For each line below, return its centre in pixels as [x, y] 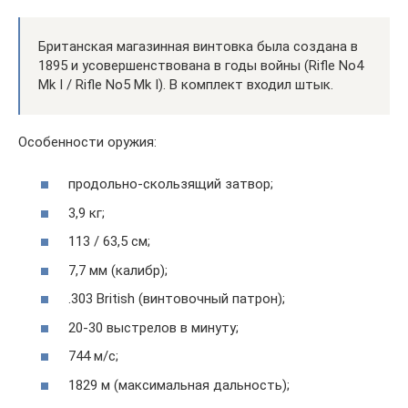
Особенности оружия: [87, 142]
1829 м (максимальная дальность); [179, 385]
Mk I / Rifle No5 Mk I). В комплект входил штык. [186, 84]
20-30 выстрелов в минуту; [153, 327]
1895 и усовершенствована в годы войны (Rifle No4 [201, 65]
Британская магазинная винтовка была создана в [198, 46]
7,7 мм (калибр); [118, 270]
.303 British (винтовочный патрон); [177, 299]
